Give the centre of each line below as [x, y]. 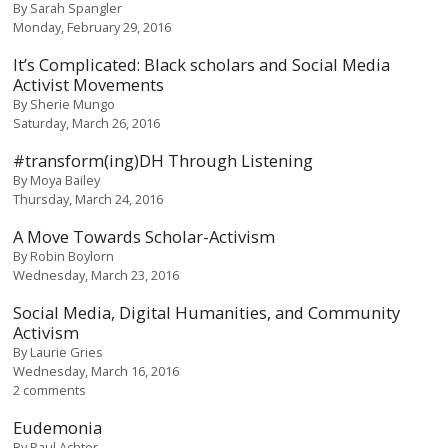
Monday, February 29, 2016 [92, 26]
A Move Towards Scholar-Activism [144, 236]
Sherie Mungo [73, 103]
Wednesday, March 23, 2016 [96, 274]
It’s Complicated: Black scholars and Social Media [202, 64]
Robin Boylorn [72, 255]
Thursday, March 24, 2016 [88, 198]
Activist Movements [89, 84]
